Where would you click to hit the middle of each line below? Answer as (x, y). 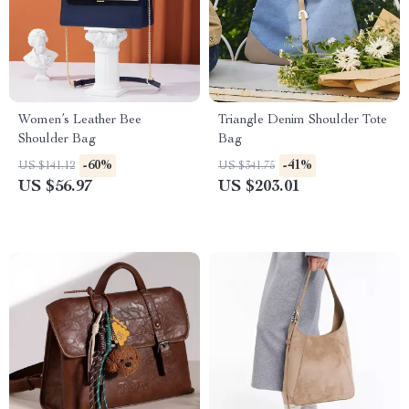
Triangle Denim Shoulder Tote (303, 121)
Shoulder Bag (57, 140)
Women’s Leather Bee (80, 121)
